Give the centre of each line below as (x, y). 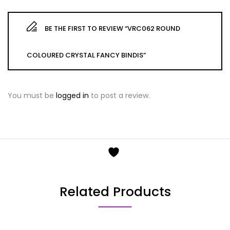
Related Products (115, 191)
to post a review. (119, 95)
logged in (72, 95)
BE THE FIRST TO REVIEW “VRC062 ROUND (112, 28)
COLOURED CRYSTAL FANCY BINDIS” (86, 55)
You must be (32, 95)
